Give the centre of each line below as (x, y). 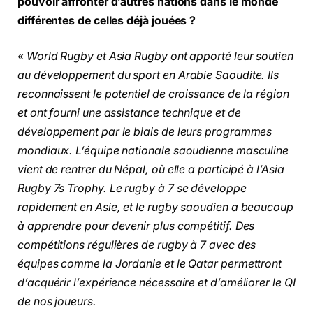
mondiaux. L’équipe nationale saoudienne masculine (153, 151)
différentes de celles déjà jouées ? (107, 20)
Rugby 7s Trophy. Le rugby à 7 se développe (132, 189)
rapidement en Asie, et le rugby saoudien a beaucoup (155, 208)
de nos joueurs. (57, 302)
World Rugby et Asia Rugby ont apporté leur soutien (160, 57)
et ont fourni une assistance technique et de (129, 113)
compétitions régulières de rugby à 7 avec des (137, 245)
